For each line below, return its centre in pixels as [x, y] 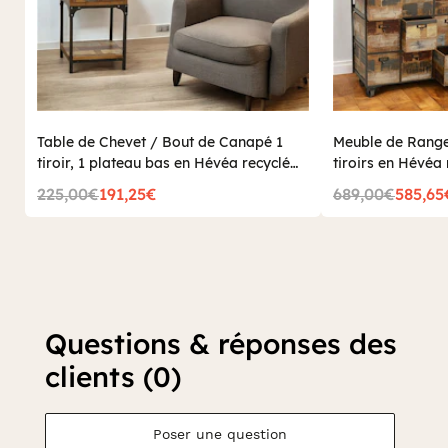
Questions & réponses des [221, 343]
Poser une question [220, 434]
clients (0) [113, 376]
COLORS [66, 205]
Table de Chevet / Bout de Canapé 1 [160, 142]
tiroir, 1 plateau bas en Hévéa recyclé [163, 163]
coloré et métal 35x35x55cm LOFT [151, 184]
